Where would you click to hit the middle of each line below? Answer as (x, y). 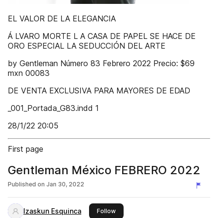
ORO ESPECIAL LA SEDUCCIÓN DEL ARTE (87, 46)
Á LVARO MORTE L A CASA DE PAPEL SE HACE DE (102, 36)
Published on (26, 184)
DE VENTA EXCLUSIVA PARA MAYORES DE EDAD (99, 91)
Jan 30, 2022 (65, 184)
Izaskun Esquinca (52, 211)
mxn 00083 (29, 73)
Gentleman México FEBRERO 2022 (104, 170)
